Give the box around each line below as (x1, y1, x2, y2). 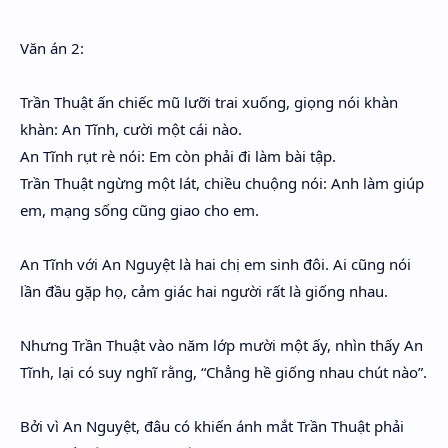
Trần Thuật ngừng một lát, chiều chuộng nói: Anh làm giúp (20, 173, 424, 193)
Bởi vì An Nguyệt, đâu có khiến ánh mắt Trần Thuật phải (20, 416, 404, 436)
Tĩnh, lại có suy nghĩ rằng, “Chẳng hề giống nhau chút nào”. (20, 362, 427, 382)
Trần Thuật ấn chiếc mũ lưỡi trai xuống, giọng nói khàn (20, 92, 398, 112)
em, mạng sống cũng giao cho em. (20, 200, 259, 220)
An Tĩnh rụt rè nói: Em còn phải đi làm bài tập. (20, 146, 336, 166)
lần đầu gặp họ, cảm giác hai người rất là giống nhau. (20, 281, 388, 301)
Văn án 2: (20, 38, 84, 58)
